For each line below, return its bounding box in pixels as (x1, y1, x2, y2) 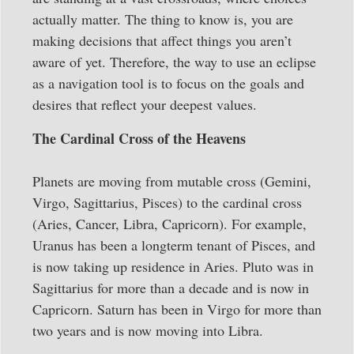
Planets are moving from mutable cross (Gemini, (32, 171, 311, 190)
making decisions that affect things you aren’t (32, 30, 292, 50)
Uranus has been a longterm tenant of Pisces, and (32, 235, 315, 254)
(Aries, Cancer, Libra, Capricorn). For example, (32, 213, 307, 233)
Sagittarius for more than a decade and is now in (32, 277, 309, 297)
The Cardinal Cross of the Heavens (32, 127, 246, 149)
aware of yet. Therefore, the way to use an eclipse (32, 51, 316, 71)
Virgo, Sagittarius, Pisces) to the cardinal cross (32, 192, 302, 212)
